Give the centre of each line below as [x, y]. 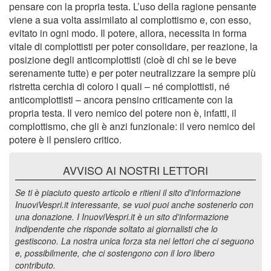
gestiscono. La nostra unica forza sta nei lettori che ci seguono [135, 241]
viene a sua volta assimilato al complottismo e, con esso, [130, 20]
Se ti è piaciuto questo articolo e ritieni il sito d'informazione [128, 193]
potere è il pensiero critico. [65, 140]
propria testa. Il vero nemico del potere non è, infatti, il [123, 113]
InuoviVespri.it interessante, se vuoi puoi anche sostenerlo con [134, 205]
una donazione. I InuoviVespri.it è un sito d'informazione [122, 217]
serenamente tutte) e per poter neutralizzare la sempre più [132, 73]
